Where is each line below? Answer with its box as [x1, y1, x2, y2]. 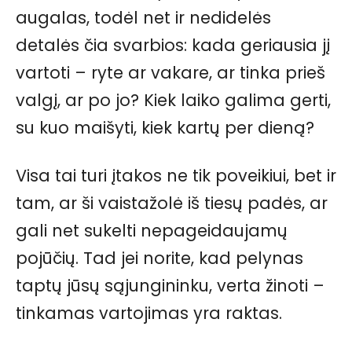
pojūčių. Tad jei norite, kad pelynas [16, 247, 303, 270]
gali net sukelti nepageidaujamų [16, 219, 288, 243]
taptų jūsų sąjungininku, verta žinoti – [16, 274, 324, 298]
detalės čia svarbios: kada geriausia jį [16, 34, 330, 57]
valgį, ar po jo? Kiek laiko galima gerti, [16, 89, 331, 112]
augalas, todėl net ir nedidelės [16, 6, 271, 30]
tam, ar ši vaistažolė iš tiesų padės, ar [16, 192, 328, 215]
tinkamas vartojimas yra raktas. [16, 302, 282, 325]
